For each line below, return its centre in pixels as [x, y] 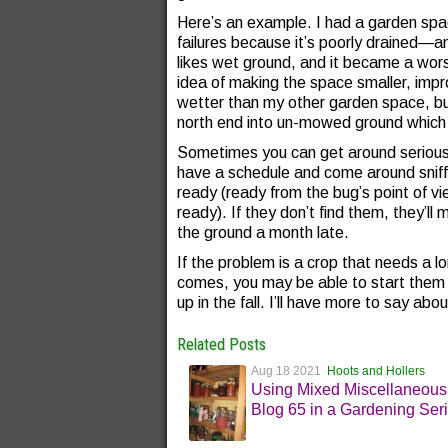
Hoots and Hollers [376, 371]
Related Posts [221, 344]
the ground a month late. [263, 232]
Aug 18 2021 [289, 371]
